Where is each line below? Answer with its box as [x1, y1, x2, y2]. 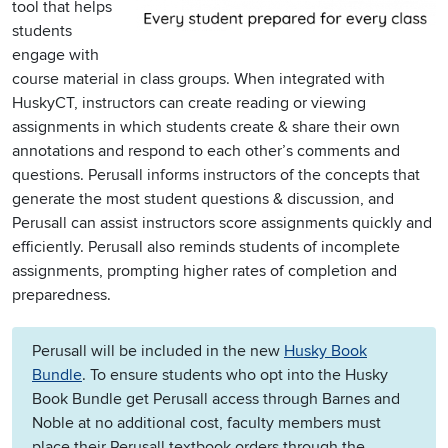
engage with [12, 45, 99, 66]
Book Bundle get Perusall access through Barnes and [32, 389, 400, 410]
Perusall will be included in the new [32, 341, 284, 362]
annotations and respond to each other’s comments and [12, 141, 400, 162]
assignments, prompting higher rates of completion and [12, 261, 397, 282]
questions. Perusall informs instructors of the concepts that [12, 165, 420, 186]
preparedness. [12, 285, 111, 306]
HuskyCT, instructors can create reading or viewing [12, 93, 366, 114]
